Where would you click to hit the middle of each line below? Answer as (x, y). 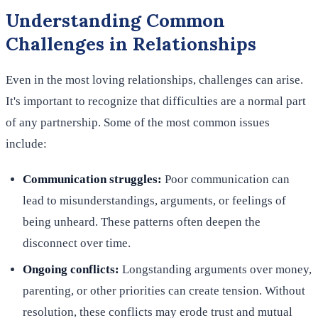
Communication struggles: (94, 179)
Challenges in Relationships (131, 43)
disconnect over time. (77, 243)
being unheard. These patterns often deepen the (142, 221)
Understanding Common (115, 20)
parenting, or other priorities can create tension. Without (164, 291)
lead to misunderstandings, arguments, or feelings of (154, 200)
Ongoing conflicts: (72, 270)
